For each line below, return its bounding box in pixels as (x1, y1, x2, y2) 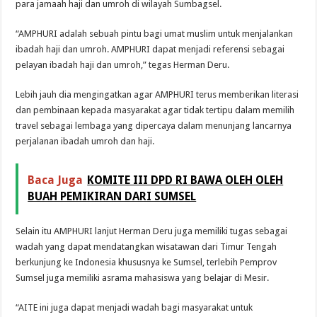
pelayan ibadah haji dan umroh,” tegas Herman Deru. (16, 59, 230, 70)
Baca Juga (28, 173, 83, 187)
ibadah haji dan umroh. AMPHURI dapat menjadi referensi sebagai (16, 43, 285, 54)
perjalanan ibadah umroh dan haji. (16, 135, 155, 146)
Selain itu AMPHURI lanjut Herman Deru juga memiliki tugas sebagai (16, 225, 288, 236)
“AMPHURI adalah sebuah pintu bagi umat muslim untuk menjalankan (16, 28, 294, 39)
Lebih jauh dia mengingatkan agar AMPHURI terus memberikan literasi (16, 88, 299, 100)
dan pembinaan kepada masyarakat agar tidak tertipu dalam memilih (16, 104, 295, 115)
